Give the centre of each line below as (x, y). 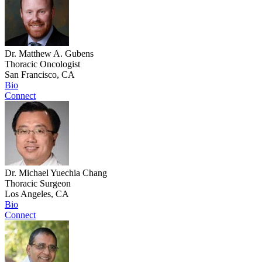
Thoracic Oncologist (42, 64)
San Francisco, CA (40, 75)
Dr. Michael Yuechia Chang (56, 173)
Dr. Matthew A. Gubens (49, 54)
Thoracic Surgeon (38, 184)
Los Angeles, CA (37, 194)
